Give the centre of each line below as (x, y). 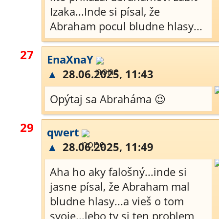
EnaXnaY (70, 59)
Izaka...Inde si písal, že (105, 11)
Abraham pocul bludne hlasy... (126, 26)
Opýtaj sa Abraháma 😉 (108, 99)
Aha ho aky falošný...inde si (118, 172)
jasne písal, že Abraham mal (120, 186)
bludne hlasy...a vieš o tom (117, 201)
